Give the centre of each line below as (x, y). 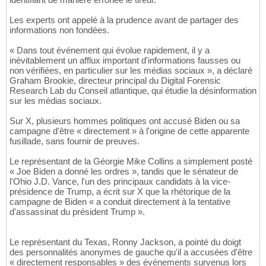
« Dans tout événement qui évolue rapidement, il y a (110, 50)
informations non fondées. (59, 30)
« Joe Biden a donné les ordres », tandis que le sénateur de (124, 172)
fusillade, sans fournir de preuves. (75, 141)
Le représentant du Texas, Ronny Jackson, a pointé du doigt (125, 242)
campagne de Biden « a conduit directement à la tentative (120, 202)
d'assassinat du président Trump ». (77, 212)
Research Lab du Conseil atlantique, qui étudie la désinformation (133, 91)
